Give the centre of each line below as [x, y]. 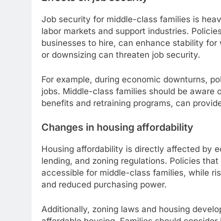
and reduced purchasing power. [104, 184]
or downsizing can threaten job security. [121, 55]
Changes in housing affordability [117, 128]
